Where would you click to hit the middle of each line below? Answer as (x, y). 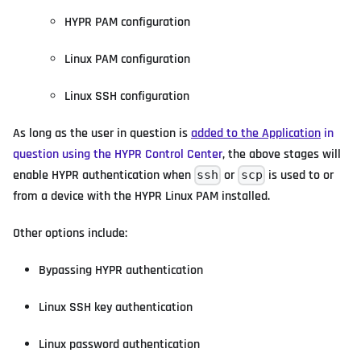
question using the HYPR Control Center (118, 155)
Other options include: (70, 234)
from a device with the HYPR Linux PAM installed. (141, 197)
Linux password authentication (119, 345)
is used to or (299, 176)
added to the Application (256, 134)
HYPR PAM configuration (127, 23)
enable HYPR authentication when (104, 176)
